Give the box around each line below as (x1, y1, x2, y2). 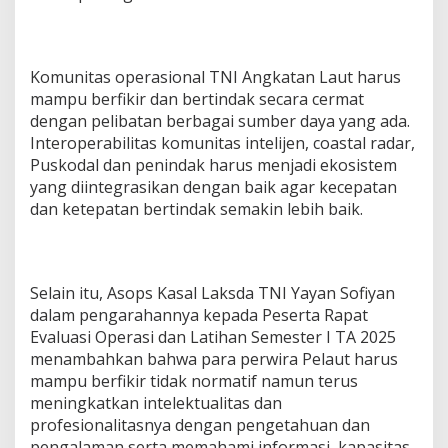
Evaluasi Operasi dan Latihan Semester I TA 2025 (30, 326, 396, 349)
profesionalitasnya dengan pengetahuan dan (30, 414, 370, 437)
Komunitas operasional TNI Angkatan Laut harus (30, 66, 401, 89)
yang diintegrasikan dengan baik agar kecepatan (30, 176, 397, 199)
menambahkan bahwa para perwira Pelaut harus (30, 348, 398, 371)
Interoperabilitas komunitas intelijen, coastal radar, (30, 132, 415, 155)
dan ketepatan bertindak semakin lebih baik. (30, 198, 363, 221)
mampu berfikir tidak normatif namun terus (30, 370, 358, 393)
